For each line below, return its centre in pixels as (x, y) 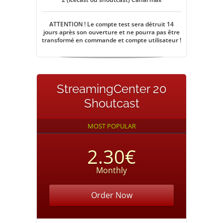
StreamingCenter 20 (111, 89)
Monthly (111, 170)
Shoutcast (111, 103)
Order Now (111, 195)
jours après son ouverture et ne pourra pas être (111, 32)
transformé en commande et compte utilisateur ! (111, 40)
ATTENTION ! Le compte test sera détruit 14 (111, 24)
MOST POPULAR (111, 126)
